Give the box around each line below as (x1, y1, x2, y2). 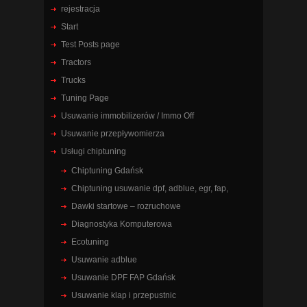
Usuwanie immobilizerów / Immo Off (61, 110, 194, 121)
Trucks (61, 75, 86, 85)
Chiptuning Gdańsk (71, 165, 143, 175)
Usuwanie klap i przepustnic (71, 290, 176, 300)
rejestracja (61, 3, 100, 14)
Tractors (61, 57, 91, 67)
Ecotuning (71, 236, 109, 247)
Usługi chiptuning (61, 146, 126, 156)
